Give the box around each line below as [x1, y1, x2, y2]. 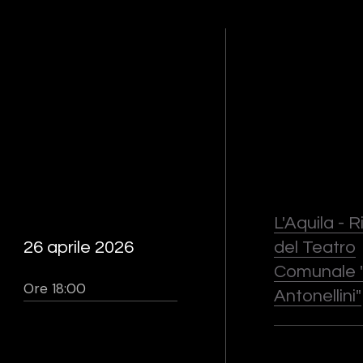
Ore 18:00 [23, 280, 87, 297]
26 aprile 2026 [23, 238, 135, 257]
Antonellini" [273, 287, 361, 305]
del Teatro [273, 238, 356, 257]
